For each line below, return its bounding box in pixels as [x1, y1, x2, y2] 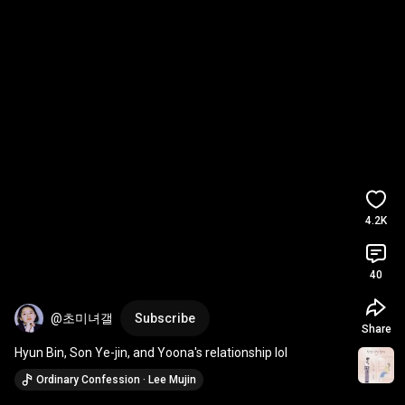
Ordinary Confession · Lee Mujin [36, 373, 196, 386]
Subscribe [135, 311, 195, 325]
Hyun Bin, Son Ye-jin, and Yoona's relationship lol [14, 345, 287, 360]
